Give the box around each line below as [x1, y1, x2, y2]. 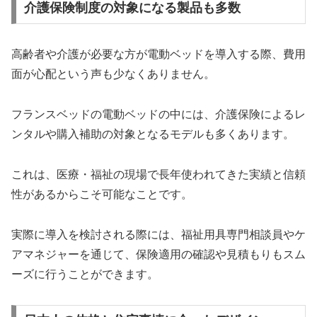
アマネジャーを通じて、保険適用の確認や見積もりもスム [11, 248, 306, 260]
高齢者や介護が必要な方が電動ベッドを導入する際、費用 [11, 48, 306, 61]
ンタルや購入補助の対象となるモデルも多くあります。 [11, 128, 294, 141]
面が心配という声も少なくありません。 [11, 68, 215, 81]
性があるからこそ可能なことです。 [11, 188, 192, 200]
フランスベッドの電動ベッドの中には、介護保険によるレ [11, 108, 306, 121]
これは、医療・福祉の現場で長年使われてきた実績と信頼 [11, 168, 306, 180]
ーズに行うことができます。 [11, 267, 158, 280]
